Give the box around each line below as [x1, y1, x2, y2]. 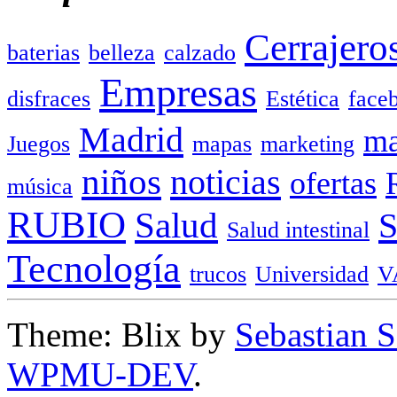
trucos [190, 261, 246, 287]
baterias [7, 39, 80, 66]
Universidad [255, 261, 369, 287]
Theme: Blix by [7, 315, 235, 354]
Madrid [79, 119, 183, 160]
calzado [164, 39, 236, 66]
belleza [89, 39, 155, 66]
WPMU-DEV [7, 354, 193, 393]
